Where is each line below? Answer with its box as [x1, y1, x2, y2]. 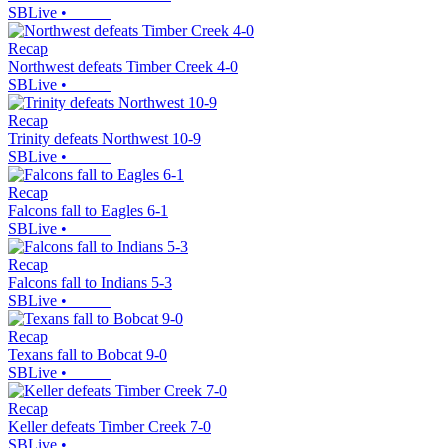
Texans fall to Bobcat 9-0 [8, 346, 167, 364]
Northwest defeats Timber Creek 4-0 [8, 58, 238, 76]
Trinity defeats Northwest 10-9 [8, 130, 201, 148]
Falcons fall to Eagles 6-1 [8, 202, 168, 220]
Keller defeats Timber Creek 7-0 [8, 418, 211, 436]
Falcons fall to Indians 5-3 [8, 274, 172, 292]
